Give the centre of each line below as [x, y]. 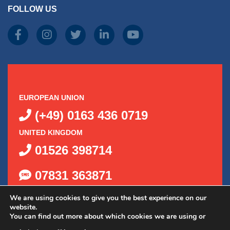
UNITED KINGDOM [51, 133]
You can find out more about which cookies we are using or [108, 216]
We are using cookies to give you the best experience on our [108, 198]
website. [23, 207]
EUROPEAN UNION [52, 98]
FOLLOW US [32, 9]
